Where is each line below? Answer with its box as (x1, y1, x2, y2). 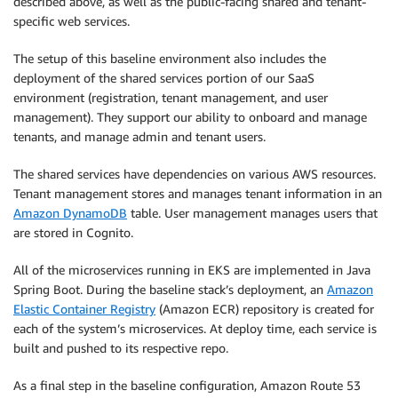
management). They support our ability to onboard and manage (13, 108, 367, 124)
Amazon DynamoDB (13, 204, 127, 220)
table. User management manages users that (127, 204, 378, 220)
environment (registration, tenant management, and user (13, 89, 328, 105)
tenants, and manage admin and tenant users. (13, 128, 266, 144)
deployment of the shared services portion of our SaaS (13, 69, 314, 85)
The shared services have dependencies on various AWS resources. (13, 165, 376, 181)
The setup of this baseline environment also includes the (13, 50, 326, 66)
